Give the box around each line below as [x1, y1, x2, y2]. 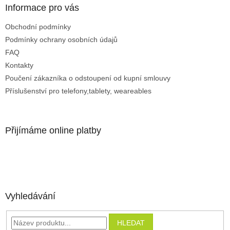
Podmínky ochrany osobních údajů [5, 35, 118, 44]
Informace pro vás [5, 2, 79, 13]
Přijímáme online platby [5, 125, 101, 136]
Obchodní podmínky [5, 22, 71, 31]
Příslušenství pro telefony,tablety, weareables [5, 86, 151, 95]
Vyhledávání [5, 190, 55, 201]
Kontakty [5, 61, 33, 69]
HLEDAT [117, 218, 145, 227]
